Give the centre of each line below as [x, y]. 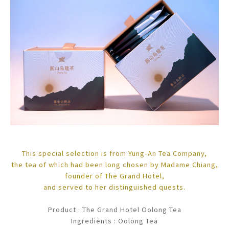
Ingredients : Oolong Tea [114, 220]
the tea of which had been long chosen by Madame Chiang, [114, 164]
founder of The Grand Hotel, [114, 175]
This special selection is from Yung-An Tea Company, [114, 153]
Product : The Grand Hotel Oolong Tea [114, 209]
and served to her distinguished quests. [114, 187]
